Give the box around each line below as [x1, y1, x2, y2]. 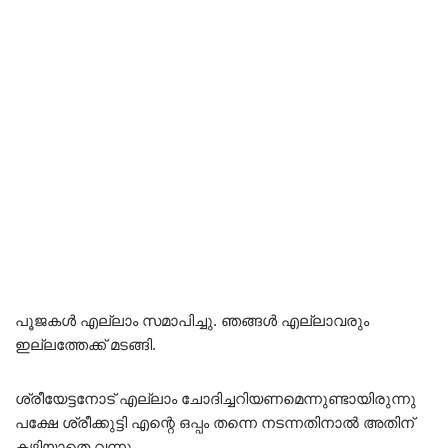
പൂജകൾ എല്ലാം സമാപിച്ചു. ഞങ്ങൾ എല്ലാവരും [15, 312, 369, 330]
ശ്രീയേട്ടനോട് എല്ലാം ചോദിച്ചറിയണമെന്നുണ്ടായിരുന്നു [15, 390, 416, 408]
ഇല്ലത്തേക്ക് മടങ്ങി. [15, 336, 156, 354]
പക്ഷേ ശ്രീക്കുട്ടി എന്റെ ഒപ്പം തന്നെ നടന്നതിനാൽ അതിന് [15, 414, 414, 432]
